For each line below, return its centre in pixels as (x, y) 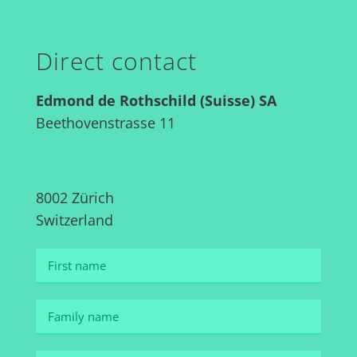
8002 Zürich (75, 198)
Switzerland (74, 220)
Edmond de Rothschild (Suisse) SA (156, 101)
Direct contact (116, 61)
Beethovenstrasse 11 (105, 123)
